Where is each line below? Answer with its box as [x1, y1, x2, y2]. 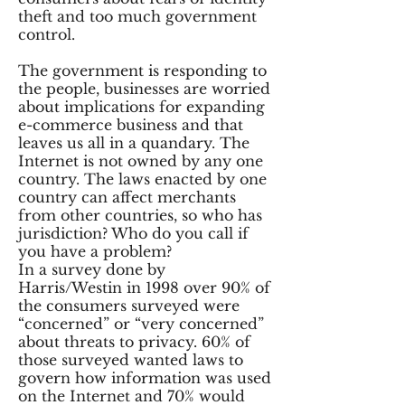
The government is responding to [18, 61, 267, 80]
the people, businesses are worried [18, 80, 270, 98]
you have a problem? [18, 242, 172, 260]
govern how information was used [18, 369, 271, 387]
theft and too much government [18, 7, 257, 25]
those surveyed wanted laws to [18, 351, 243, 369]
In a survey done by [18, 260, 165, 278]
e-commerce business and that [18, 116, 243, 134]
